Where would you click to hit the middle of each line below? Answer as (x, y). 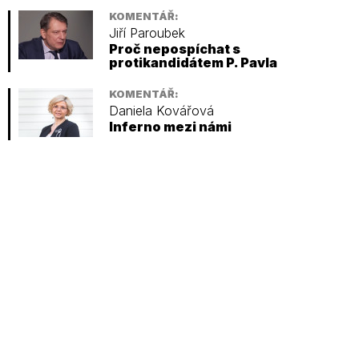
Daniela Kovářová (161, 111)
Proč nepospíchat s (175, 49)
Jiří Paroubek (147, 33)
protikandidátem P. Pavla (193, 63)
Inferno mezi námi (170, 127)
